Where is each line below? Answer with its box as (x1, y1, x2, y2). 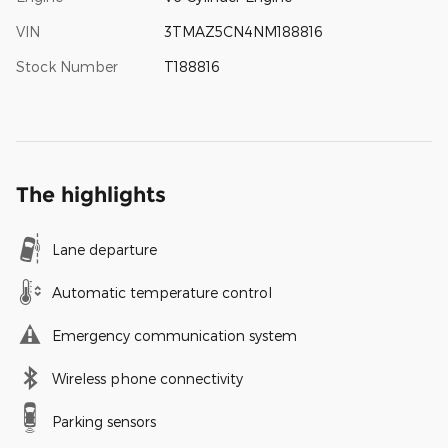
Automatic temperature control (52, 284, 272, 302)
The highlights (16, 182, 166, 208)
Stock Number (16, 58, 118, 76)
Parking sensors (52, 413, 156, 431)
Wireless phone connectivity (52, 370, 243, 388)
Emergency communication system (52, 327, 297, 345)
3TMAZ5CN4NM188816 (163, 23, 323, 41)
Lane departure (52, 241, 157, 259)
